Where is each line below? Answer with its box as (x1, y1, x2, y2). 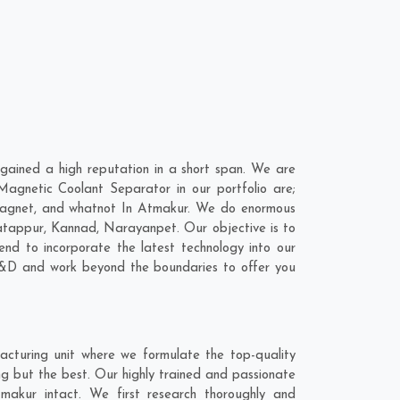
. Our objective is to (177, 222, 296, 236)
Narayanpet (104, 222, 177, 236)
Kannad (50, 222, 96, 236)
